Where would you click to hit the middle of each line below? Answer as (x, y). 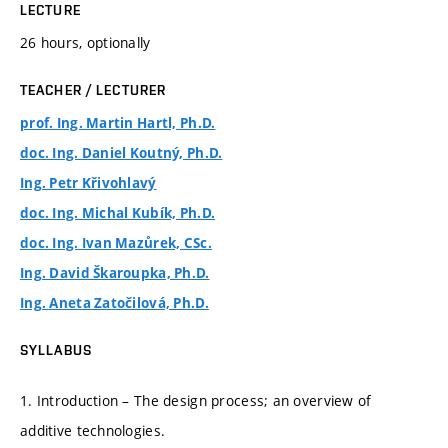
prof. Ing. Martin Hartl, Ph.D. (118, 123)
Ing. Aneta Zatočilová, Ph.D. (114, 303)
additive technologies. (93, 430)
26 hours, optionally (85, 43)
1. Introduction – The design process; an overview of (196, 400)
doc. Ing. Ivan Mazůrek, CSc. (116, 243)
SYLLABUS (56, 350)
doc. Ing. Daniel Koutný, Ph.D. (121, 153)
